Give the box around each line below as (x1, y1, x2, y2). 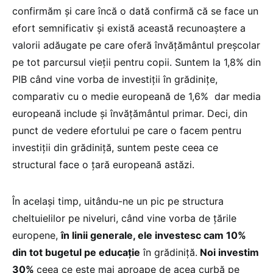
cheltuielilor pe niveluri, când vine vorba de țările (12, 212, 236, 225)
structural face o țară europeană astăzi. (12, 158, 197, 171)
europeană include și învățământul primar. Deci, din (12, 107, 247, 120)
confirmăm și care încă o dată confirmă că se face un (12, 5, 258, 18)
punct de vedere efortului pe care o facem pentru (12, 124, 241, 137)
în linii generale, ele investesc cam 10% (61, 229, 246, 242)
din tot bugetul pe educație (12, 246, 140, 259)
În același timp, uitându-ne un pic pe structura (12, 195, 224, 208)
